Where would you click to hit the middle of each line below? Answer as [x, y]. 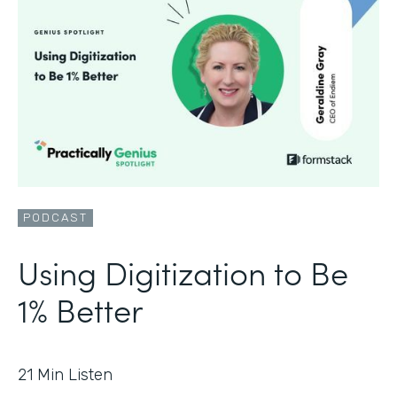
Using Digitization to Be [183, 271]
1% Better [80, 308]
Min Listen [75, 374]
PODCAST [55, 217]
